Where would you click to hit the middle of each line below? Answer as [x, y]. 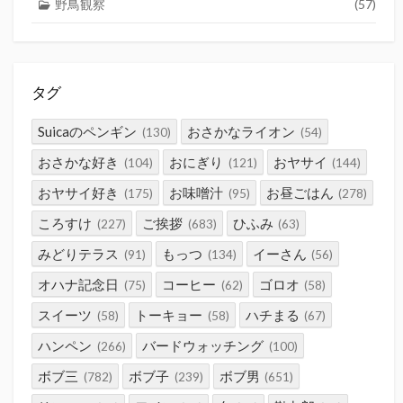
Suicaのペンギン [88, 131]
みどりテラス [79, 253]
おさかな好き [79, 161]
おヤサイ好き [79, 192]
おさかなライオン [241, 131]
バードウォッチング [203, 345]
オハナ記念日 [79, 284]
